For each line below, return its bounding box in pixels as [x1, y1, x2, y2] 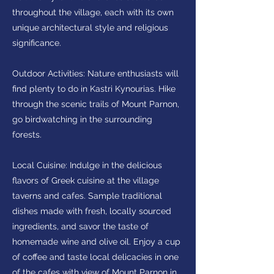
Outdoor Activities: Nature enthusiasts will [12, 68, 179, 78]
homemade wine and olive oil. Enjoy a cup [12, 237, 180, 246]
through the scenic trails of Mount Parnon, [12, 99, 179, 109]
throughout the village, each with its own [12, 7, 174, 17]
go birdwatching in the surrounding [12, 114, 152, 124]
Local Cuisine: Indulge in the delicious [12, 160, 162, 170]
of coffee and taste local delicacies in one [12, 252, 179, 262]
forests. [12, 130, 42, 139]
